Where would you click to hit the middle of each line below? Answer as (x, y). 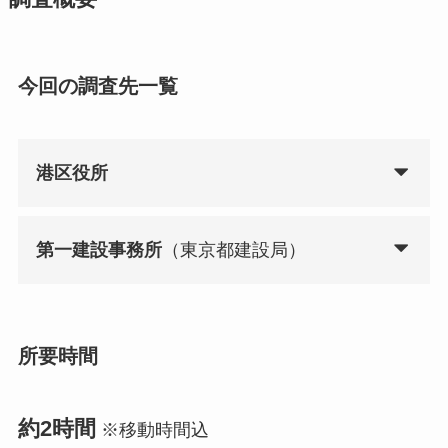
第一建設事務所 (98, 249)
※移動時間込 (152, 430)
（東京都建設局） (233, 249)
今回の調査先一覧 (97, 85)
